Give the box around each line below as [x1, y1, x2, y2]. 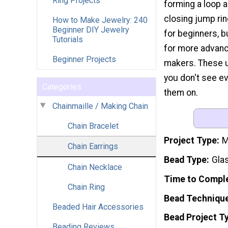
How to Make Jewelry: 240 [52, 15, 148, 25]
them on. [164, 88, 198, 98]
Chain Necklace [68, 162, 122, 172]
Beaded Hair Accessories [52, 202, 144, 212]
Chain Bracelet [68, 121, 119, 131]
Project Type [164, 135, 217, 146]
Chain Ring [68, 182, 105, 192]
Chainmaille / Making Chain [52, 101, 148, 111]
